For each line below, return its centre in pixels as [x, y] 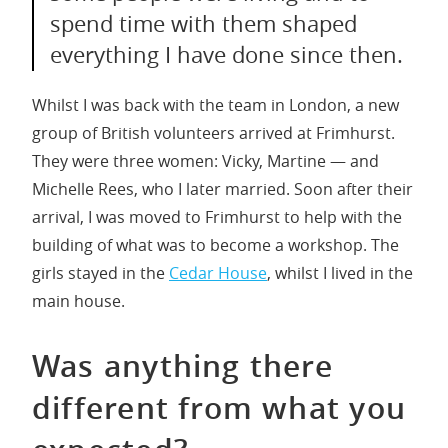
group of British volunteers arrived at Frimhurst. [213, 132]
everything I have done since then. [226, 54]
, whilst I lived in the [340, 272]
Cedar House [218, 272]
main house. [78, 300]
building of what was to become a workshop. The [215, 244]
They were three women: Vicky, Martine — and [205, 160]
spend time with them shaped [203, 23]
